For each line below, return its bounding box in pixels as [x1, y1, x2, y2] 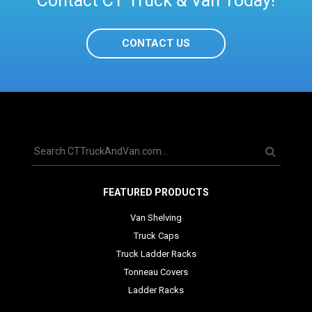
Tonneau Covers [124, 267, 188, 278]
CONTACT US [122, 36, 190, 49]
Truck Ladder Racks [116, 249, 196, 260]
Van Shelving [130, 212, 182, 224]
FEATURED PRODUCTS [103, 187, 209, 198]
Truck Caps [133, 231, 179, 242]
